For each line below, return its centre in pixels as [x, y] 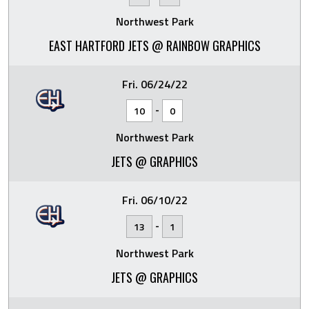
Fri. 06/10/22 [154, 200]
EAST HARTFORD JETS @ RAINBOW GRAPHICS [154, 45]
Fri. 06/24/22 [154, 84]
